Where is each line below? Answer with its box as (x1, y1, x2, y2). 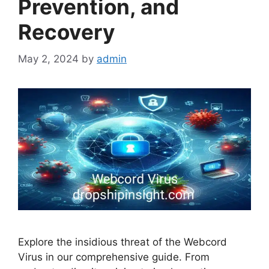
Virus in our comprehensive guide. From (18, 251, 210, 264)
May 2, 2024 (18, 52, 79, 65)
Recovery (18, 19, 115, 44)
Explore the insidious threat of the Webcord (18, 236, 227, 249)
